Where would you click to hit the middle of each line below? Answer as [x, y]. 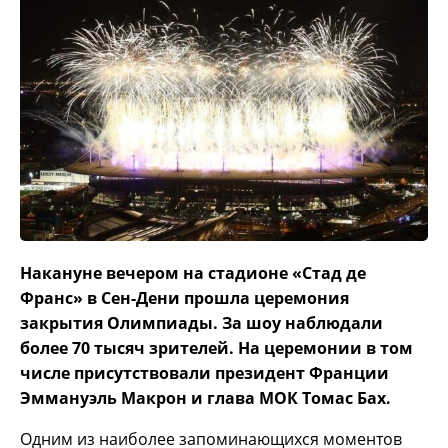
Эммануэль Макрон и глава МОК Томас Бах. [205, 398]
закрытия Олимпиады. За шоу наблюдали [201, 323]
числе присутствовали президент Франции [204, 373]
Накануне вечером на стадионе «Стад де [193, 273]
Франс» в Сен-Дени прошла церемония [184, 298]
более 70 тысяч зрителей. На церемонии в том [216, 348]
